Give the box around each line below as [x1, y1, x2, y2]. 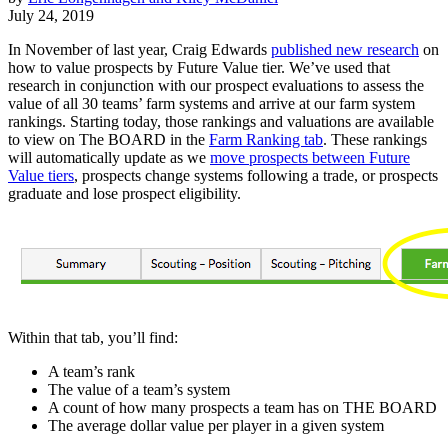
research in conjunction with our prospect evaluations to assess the [8, 76, 424, 94]
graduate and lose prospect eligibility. [8, 184, 241, 202]
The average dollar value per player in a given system [48, 416, 384, 434]
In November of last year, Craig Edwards [8, 40, 271, 58]
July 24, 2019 [8, 6, 94, 24]
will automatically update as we [8, 148, 210, 166]
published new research [271, 40, 419, 58]
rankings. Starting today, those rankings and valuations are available [8, 112, 434, 130]
